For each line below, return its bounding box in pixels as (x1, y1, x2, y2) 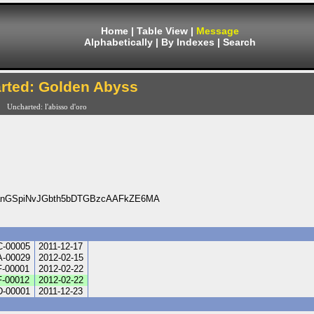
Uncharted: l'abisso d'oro (7, 102, 87, 111)
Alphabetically (84, 36, 153, 48)
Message (196, 25, 239, 36)
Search (223, 36, 256, 48)
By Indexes (161, 36, 214, 48)
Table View (137, 25, 188, 36)
